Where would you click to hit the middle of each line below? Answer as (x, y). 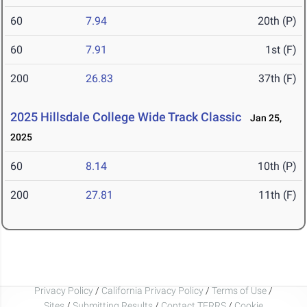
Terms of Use (239, 290)
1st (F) (281, 50)
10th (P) (277, 167)
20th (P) (277, 21)
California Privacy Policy (152, 290)
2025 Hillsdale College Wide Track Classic (126, 117)
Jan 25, (263, 118)
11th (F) (278, 195)
